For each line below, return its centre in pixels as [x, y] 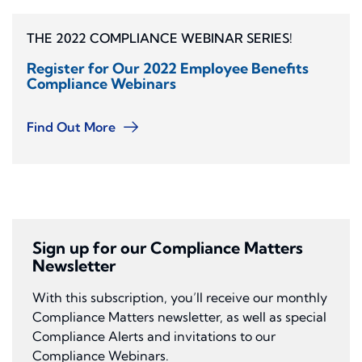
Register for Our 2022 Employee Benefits [168, 69]
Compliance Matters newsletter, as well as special [179, 317]
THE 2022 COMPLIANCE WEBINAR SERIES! [160, 38]
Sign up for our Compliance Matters [168, 248]
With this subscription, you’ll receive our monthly [180, 298]
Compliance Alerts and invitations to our [154, 337]
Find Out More [71, 127]
